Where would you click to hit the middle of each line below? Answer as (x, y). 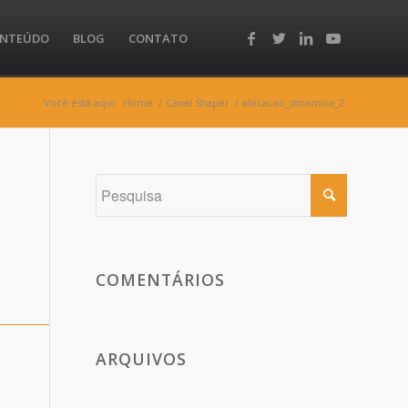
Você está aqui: (81, 102)
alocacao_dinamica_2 (293, 102)
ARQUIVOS (142, 359)
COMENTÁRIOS (161, 280)
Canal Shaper (198, 102)
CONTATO (158, 38)
